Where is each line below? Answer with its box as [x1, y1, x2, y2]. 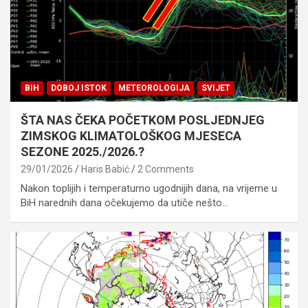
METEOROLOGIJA [118, 82, 190, 93]
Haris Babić [81, 163, 129, 175]
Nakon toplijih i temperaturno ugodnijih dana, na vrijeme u [21, 181, 277, 195]
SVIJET [201, 82, 230, 93]
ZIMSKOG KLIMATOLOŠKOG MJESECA [21, 128, 241, 143]
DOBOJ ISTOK [51, 82, 107, 93]
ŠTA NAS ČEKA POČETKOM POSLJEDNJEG [21, 112, 265, 127]
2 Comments [137, 163, 194, 175]
